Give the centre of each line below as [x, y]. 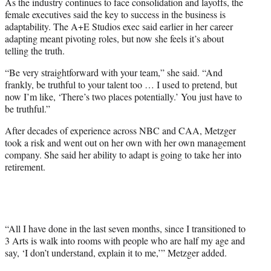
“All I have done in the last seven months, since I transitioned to [125, 229]
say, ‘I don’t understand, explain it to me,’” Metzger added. [116, 253]
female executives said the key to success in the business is [115, 15]
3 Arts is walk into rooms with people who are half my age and [125, 241]
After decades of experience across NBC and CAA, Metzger [120, 131]
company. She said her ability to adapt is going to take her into [123, 155]
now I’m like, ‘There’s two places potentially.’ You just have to [123, 97]
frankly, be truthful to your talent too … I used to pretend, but [121, 85]
